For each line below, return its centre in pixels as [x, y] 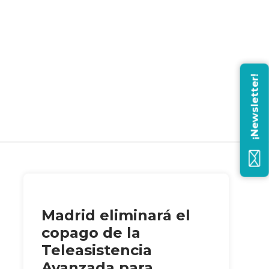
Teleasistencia [96, 250]
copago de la [91, 233]
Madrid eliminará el [116, 216]
